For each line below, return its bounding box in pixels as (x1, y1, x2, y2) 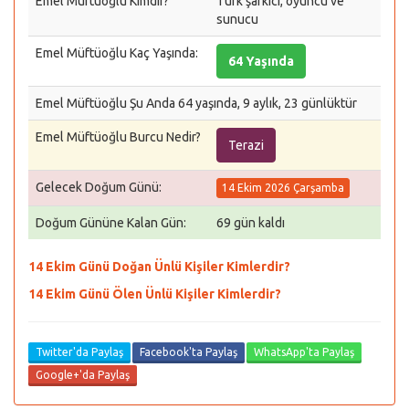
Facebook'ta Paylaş (140, 346, 237, 358)
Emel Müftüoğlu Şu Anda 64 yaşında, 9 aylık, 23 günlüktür (36, 96, 357, 110)
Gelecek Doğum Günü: (36, 180, 162, 194)
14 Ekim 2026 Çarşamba (222, 182, 344, 194)
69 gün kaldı (216, 215, 285, 230)
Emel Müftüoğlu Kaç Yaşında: (36, 46, 198, 60)
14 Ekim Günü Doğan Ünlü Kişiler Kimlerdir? (28, 259, 290, 274)
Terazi (228, 138, 264, 152)
